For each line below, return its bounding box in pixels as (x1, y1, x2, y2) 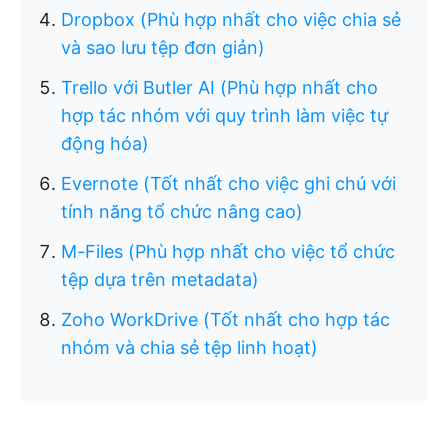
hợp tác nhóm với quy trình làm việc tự (61, 105, 388, 126)
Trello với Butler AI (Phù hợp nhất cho (61, 77, 378, 98)
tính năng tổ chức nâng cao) (61, 201, 303, 222)
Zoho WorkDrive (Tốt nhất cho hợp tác (61, 309, 390, 330)
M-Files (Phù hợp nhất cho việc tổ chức (61, 241, 395, 262)
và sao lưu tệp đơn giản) (61, 37, 265, 58)
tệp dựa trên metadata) (61, 269, 259, 290)
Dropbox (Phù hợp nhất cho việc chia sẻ (61, 9, 401, 30)
